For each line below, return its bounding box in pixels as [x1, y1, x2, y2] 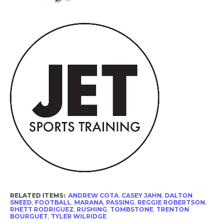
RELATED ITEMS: [9, 191, 66, 199]
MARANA [74, 198, 103, 206]
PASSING [106, 198, 134, 206]
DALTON [164, 191, 193, 199]
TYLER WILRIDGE [50, 212, 107, 220]
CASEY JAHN [121, 191, 162, 199]
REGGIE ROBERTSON [137, 198, 205, 206]
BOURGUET [9, 212, 48, 220]
